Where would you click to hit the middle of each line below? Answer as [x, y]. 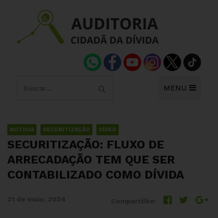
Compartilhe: [134, 201]
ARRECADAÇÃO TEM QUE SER [91, 160]
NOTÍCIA [22, 130]
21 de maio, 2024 [36, 199]
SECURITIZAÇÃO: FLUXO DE [86, 145]
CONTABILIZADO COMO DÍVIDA [96, 175]
